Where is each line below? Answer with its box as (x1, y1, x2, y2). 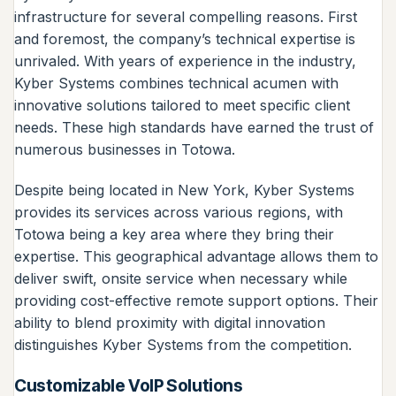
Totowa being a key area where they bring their (14, 225, 334, 243)
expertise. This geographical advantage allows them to (14, 247, 378, 265)
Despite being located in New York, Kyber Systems (14, 180, 354, 199)
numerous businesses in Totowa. (14, 141, 235, 159)
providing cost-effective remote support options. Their (14, 291, 378, 309)
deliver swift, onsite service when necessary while (14, 269, 347, 287)
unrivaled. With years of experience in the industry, (14, 52, 356, 71)
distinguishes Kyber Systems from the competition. (14, 335, 352, 354)
